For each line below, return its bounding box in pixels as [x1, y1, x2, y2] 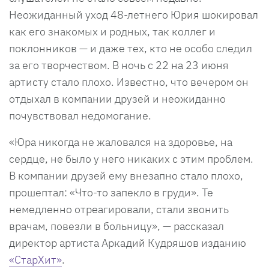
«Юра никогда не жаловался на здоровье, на [9, 135, 232, 150]
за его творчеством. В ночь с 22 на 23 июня [9, 58, 229, 73]
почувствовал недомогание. [9, 109, 151, 123]
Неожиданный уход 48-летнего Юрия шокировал [9, 8, 258, 22]
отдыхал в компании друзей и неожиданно [9, 92, 226, 106]
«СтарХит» [9, 253, 62, 267]
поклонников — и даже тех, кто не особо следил [9, 41, 252, 56]
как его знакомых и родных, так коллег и [9, 25, 216, 39]
